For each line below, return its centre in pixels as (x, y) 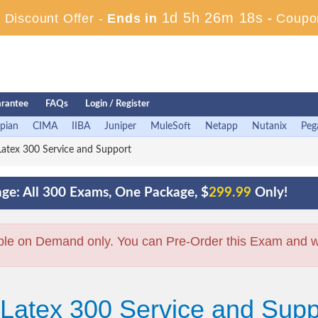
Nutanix (269, 126)
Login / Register (117, 104)
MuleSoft (171, 126)
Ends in (132, 18)
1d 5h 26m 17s (212, 18)
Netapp (221, 126)
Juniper (120, 126)
